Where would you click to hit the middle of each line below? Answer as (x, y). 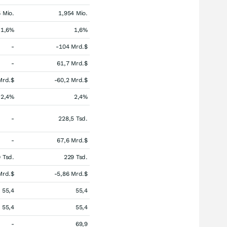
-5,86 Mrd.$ (71, 174)
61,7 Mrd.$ (72, 63)
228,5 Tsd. (73, 119)
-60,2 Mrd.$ (71, 80)
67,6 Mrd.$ (72, 140)
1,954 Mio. (73, 13)
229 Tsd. (75, 157)
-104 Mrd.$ (72, 47)
